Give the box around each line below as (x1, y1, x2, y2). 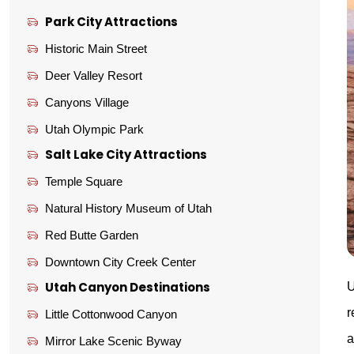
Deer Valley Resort (44, 68, 142, 82)
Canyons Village (44, 95, 129, 109)
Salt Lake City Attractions (44, 145, 207, 163)
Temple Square (44, 174, 122, 188)
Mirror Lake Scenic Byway (44, 333, 182, 348)
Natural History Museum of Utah (44, 201, 212, 215)
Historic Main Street (44, 41, 147, 55)
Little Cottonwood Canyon (44, 307, 177, 321)
